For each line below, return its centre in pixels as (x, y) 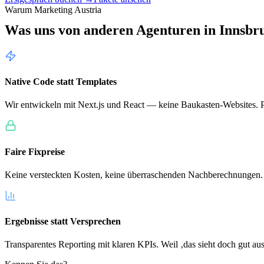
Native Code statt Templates (61, 81)
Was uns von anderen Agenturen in (112, 30)
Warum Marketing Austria (53, 9)
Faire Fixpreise (35, 151)
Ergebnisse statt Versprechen (63, 222)
